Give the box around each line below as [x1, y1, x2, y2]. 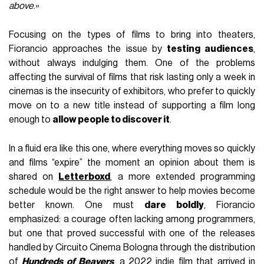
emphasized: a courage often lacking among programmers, [9, 214, 255, 225]
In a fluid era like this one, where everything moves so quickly [9, 144, 255, 154]
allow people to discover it [52, 115, 170, 125]
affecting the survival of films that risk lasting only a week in [9, 72, 255, 82]
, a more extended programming [110, 172, 255, 182]
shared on [9, 172, 59, 182]
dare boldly [144, 200, 204, 210]
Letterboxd [58, 172, 111, 182]
